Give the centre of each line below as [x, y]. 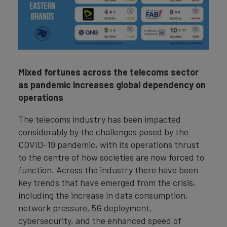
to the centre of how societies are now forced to [111, 157]
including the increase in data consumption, [103, 195]
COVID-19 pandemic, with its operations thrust [109, 145]
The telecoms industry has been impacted [100, 119]
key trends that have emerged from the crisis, [107, 183]
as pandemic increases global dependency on [112, 85]
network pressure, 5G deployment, [85, 208]
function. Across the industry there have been [108, 170]
